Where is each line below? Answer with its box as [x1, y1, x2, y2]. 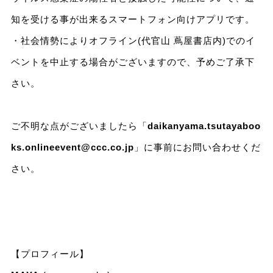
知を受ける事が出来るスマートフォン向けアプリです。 [10, 14, 255, 25]
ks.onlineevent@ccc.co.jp [10, 142, 134, 153]
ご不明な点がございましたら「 [10, 121, 147, 132]
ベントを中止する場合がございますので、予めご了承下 [10, 57, 255, 68]
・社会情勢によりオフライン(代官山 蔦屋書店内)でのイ [10, 35, 255, 46]
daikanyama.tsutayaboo [147, 121, 261, 132]
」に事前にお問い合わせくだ [133, 142, 261, 153]
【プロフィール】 [10, 249, 89, 260]
